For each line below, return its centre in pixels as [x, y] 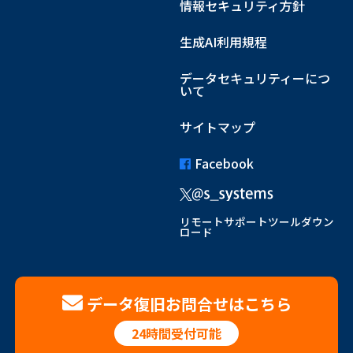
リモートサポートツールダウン [257, 221]
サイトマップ [218, 126]
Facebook [225, 163]
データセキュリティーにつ [255, 78]
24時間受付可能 [176, 333]
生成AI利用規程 [224, 41]
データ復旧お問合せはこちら [189, 303]
